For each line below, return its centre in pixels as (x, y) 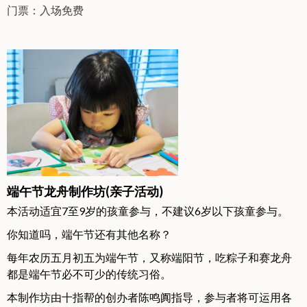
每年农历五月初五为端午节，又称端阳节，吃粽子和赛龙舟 (149, 257)
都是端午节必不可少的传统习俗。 (89, 273)
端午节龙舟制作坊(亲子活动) (85, 191)
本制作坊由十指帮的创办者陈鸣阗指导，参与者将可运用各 (149, 297)
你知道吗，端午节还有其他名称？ (89, 234)
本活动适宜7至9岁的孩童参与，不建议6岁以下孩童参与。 (148, 210)
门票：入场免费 (47, 10)
